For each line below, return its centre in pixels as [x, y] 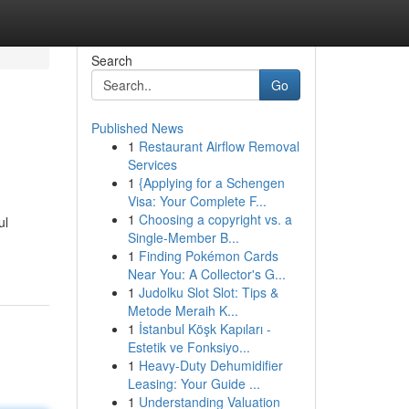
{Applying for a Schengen [211, 183]
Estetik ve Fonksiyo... [189, 347]
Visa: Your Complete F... [197, 201]
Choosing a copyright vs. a [215, 219]
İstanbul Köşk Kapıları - [204, 329]
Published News [137, 128]
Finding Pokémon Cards [208, 256]
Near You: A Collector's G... [206, 274]
